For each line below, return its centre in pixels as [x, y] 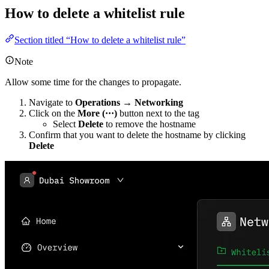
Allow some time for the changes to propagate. [93, 82]
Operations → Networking [129, 103]
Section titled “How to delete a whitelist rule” [100, 40]
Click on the [53, 113]
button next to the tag [158, 113]
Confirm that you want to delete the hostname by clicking [137, 135]
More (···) [97, 113]
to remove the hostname [150, 124]
